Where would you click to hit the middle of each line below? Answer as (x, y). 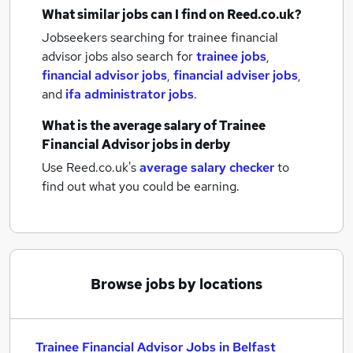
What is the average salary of (130, 126)
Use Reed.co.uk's (89, 167)
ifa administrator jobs (130, 94)
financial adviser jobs (236, 75)
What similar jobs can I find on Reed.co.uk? (172, 15)
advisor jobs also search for (119, 56)
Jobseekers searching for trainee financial (160, 37)
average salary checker (207, 167)
